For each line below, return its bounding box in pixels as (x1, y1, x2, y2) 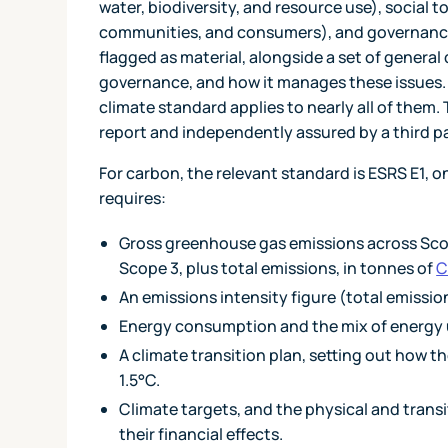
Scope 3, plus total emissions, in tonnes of (119, 256, 437, 279)
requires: (99, 186, 167, 209)
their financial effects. (119, 422, 284, 445)
